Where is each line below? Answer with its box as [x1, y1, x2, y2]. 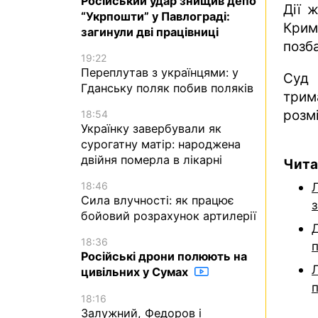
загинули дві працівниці [81, 24, 219, 39]
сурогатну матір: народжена [81, 137, 241, 152]
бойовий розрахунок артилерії [81, 209, 256, 224]
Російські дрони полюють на [81, 249, 247, 264]
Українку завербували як [81, 121, 221, 136]
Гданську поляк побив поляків [81, 80, 253, 95]
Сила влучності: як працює [81, 193, 234, 208]
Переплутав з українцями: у [81, 65, 238, 79]
